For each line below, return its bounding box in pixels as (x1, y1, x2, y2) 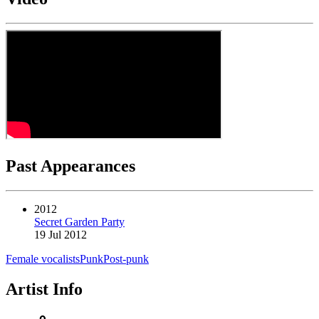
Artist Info (6, 279, 83, 298)
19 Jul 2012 (34, 229, 87, 241)
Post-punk (103, 253, 149, 266)
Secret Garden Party (34, 216, 125, 229)
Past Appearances (6, 157, 135, 176)
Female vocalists (6, 253, 80, 266)
